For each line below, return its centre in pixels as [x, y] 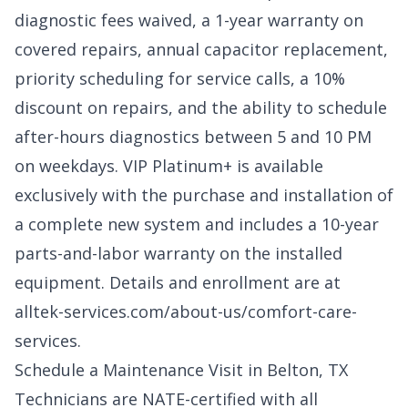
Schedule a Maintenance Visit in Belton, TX [181, 370]
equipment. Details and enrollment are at [178, 283]
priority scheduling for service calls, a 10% [180, 79]
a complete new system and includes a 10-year [197, 224]
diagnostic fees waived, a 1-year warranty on [189, 20]
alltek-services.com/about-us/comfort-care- [186, 312]
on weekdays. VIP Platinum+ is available [169, 166]
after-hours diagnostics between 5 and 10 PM [193, 137]
